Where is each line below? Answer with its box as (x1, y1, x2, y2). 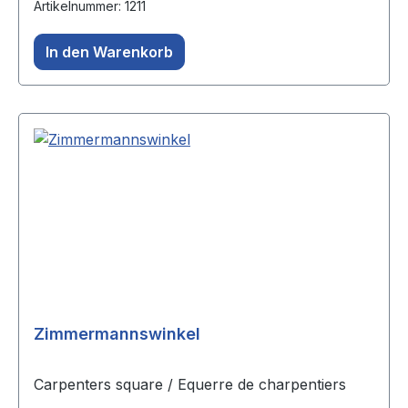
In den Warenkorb (46, 43, 173, 62)
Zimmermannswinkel (34, 324, 200, 344)
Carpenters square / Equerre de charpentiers (34, 375, 346, 394)
